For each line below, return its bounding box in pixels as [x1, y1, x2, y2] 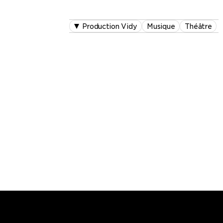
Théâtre [185, 22, 212, 31]
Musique [147, 22, 175, 31]
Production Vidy [82, 22, 137, 31]
